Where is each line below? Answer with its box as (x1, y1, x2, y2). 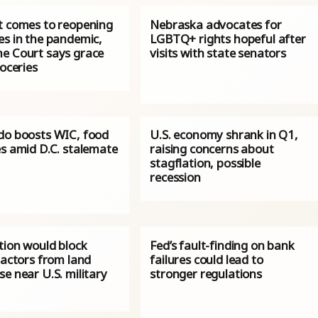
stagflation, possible (150, 155, 261, 172)
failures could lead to (150, 251, 263, 268)
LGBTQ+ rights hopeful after (150, 30, 306, 47)
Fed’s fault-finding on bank (150, 236, 295, 253)
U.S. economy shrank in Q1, (150, 126, 298, 143)
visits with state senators (150, 44, 286, 61)
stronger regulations (150, 265, 262, 282)
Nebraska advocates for (150, 16, 282, 33)
